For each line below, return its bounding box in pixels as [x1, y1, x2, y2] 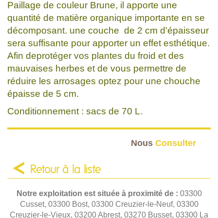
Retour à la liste [30, 163, 101, 176]
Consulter [155, 137, 196, 148]
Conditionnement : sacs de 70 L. [7, 106, 143, 116]
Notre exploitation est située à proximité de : [16, 189, 180, 198]
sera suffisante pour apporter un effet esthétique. [7, 37, 210, 48]
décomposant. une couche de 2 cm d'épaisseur [7, 25, 209, 36]
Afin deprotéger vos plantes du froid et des [7, 50, 184, 61]
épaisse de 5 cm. [7, 88, 79, 99]
